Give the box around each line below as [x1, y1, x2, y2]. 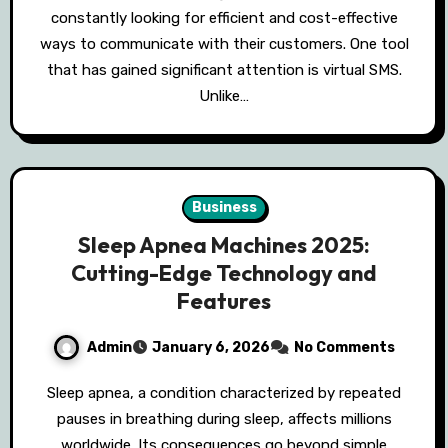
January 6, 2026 [152, 339, 270, 357]
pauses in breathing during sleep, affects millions [56, 410, 392, 429]
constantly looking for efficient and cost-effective [50, 9, 398, 28]
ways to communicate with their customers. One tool [39, 35, 409, 54]
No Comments [294, 339, 395, 357]
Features [177, 287, 271, 316]
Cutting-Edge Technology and [71, 259, 377, 288]
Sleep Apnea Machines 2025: [78, 231, 370, 260]
